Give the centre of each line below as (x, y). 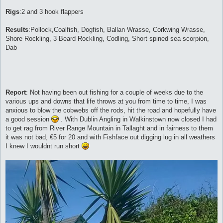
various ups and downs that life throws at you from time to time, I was (106, 101)
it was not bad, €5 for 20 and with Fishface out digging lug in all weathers (110, 137)
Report (16, 92)
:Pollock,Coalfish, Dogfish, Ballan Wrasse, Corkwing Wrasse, (117, 29)
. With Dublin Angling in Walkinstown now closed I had (138, 119)
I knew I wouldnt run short (44, 146)
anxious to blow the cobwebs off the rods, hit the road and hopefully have (111, 110)
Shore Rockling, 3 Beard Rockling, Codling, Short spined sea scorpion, (107, 38)
